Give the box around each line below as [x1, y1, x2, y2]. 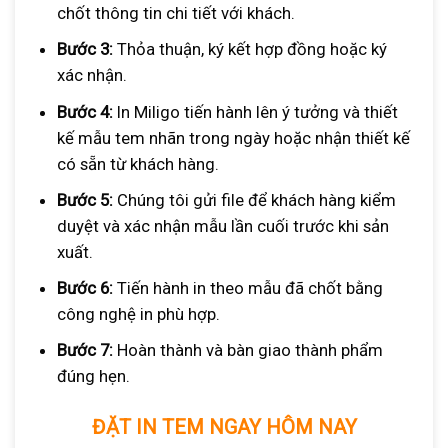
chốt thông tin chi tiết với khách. [56, 3, 295, 24]
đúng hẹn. [56, 365, 130, 386]
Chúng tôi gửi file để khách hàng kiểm [112, 189, 396, 210]
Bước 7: [56, 339, 113, 360]
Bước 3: [56, 39, 113, 60]
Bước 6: [56, 277, 113, 298]
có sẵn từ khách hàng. [56, 153, 219, 174]
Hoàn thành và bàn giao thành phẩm [112, 339, 383, 360]
